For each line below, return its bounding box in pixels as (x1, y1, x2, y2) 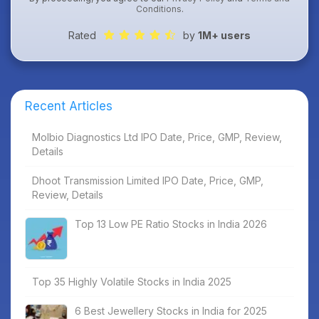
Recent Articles (25, 98, 113, 113)
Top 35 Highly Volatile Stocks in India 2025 (32, 275, 231, 288)
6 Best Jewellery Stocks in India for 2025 (75, 304, 267, 317)
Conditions (135, 3, 182, 14)
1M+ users (198, 28, 251, 41)
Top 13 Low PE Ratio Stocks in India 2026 (75, 217, 267, 230)
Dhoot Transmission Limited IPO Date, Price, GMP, (32, 174, 263, 187)
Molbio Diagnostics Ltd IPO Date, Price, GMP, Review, (32, 130, 282, 143)
